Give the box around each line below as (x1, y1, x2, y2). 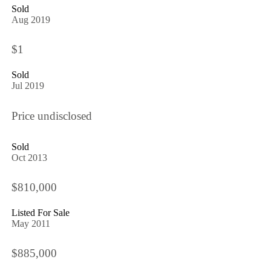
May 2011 (11, 218, 50, 229)
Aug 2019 (11, 14, 50, 25)
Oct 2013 (11, 152, 47, 163)
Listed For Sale (11, 207, 70, 218)
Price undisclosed (11, 109, 92, 122)
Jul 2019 (11, 80, 44, 91)
